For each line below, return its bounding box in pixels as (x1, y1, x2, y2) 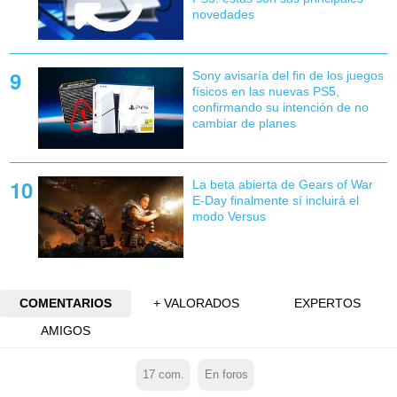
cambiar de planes (191, 116, 296, 130)
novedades (191, 6, 254, 21)
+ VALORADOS (153, 296, 240, 311)
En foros (204, 368, 248, 381)
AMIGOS (40, 323, 90, 339)
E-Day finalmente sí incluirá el (191, 193, 359, 208)
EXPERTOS (294, 296, 362, 311)
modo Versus (191, 209, 266, 224)
